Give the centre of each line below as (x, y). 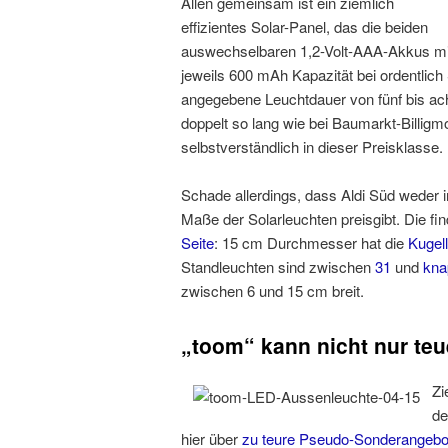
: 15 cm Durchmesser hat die (311, 243)
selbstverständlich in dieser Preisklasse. (312, 146)
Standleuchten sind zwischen (278, 267)
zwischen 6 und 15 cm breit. (272, 291)
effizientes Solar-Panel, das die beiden (304, 26)
